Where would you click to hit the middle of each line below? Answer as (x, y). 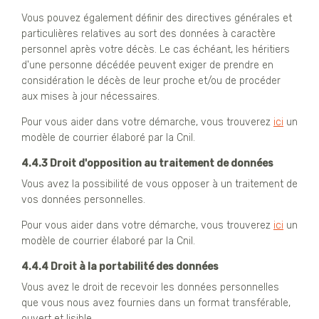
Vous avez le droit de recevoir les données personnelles (150, 287)
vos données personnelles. (83, 199)
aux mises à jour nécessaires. (90, 96)
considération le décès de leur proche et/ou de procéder (151, 80)
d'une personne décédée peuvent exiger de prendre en (147, 65)
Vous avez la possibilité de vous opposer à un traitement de (159, 184)
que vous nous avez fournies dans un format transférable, (156, 303)
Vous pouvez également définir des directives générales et (157, 18)
